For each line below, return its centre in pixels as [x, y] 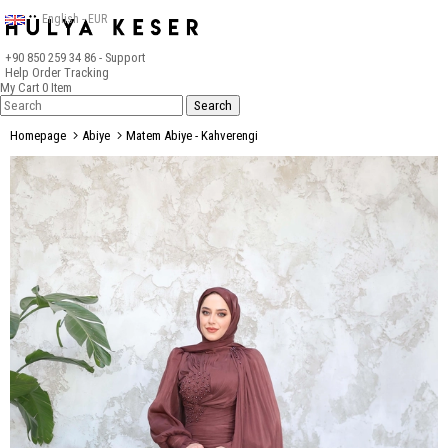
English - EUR [74, 19]
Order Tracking [70, 72]
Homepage [38, 135]
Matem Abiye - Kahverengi [192, 135]
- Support [120, 57]
